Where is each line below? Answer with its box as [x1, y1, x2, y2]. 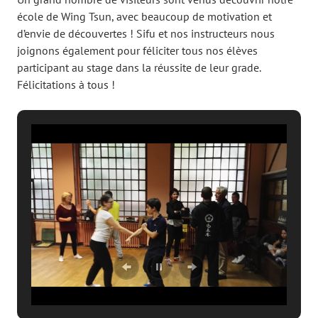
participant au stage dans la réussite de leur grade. [17, 60, 261, 75]
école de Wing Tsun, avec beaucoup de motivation [17, 9, 260, 24]
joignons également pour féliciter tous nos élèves [17, 43, 258, 58]
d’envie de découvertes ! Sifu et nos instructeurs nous [17, 26, 275, 41]
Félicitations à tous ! [17, 77, 115, 92]
